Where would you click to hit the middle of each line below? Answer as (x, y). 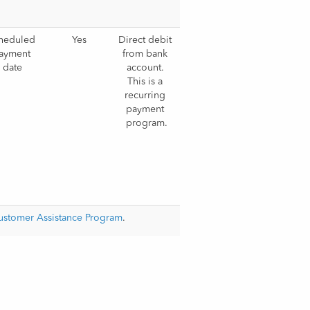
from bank (145, 54)
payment (145, 109)
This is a (145, 82)
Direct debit (145, 40)
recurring (145, 95)
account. (145, 68)
